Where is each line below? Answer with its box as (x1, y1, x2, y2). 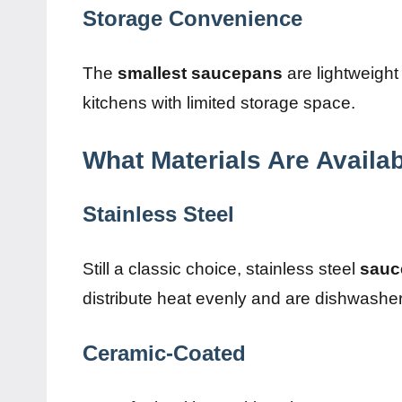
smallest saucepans (118, 64, 283, 83)
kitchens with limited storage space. (83, 93, 355, 113)
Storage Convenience (83, 6, 302, 31)
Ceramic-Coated (83, 341, 246, 366)
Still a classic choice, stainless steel (83, 259, 360, 279)
